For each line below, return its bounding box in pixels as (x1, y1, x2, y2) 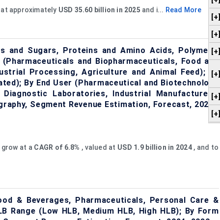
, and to (192, 143, 219, 151)
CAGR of (34, 143, 63, 151)
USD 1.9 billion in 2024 (117, 143, 192, 151)
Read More (165, 5, 202, 14)
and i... (140, 5, 165, 14)
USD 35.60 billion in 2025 (58, 5, 140, 14)
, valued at (80, 143, 118, 151)
